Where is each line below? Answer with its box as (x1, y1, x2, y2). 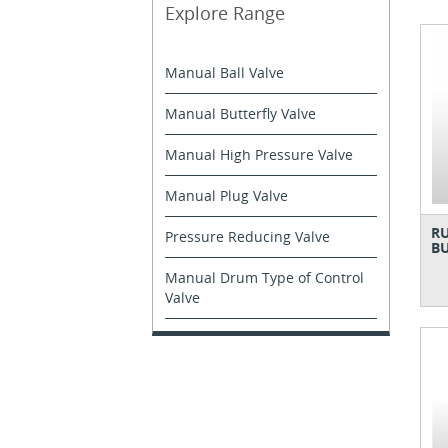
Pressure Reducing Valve (165, 226, 330, 246)
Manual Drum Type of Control (165, 267, 364, 287)
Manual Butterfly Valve (165, 103, 316, 123)
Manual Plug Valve (165, 185, 288, 205)
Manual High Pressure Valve (165, 144, 353, 164)
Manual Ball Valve (165, 62, 284, 82)
